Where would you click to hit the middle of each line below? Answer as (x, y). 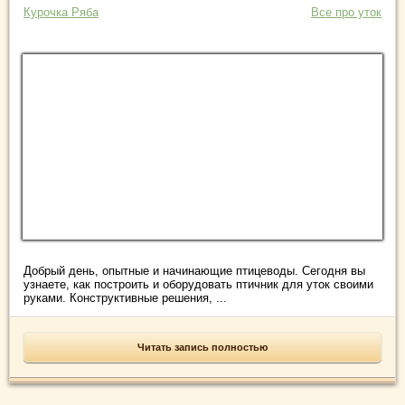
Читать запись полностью (202, 348)
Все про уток (346, 13)
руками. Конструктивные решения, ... (125, 298)
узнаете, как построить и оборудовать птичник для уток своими (198, 285)
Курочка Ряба (61, 13)
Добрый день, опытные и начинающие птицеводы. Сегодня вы (194, 271)
